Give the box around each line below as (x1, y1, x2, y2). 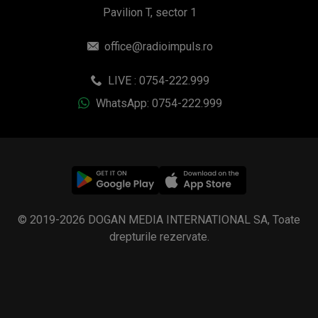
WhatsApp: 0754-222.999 (92, 96, 222, 110)
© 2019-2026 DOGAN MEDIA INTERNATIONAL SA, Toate (18, 212, 300, 226)
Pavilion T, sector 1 (103, 5, 197, 19)
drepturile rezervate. (109, 229, 209, 243)
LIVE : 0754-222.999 (105, 73, 209, 87)
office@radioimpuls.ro (104, 39, 213, 53)
